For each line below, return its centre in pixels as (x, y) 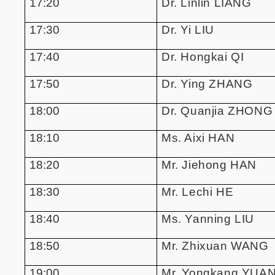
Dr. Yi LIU (188, 29)
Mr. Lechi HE (198, 192)
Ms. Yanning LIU (208, 219)
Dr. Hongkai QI (203, 56)
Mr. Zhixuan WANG (215, 246)
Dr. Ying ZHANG (207, 83)
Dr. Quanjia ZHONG (217, 110)
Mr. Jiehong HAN (209, 165)
